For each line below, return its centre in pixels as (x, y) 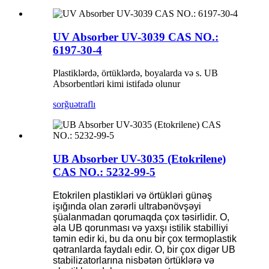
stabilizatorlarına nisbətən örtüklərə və (134, 260)
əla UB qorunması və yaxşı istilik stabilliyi (141, 228)
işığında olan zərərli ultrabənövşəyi (127, 206)
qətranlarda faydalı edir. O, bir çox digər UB (144, 249)
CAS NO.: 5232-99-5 (104, 172)
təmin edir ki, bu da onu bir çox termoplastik (145, 238)
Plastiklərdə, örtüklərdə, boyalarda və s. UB (135, 73)
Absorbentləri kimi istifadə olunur (116, 84)
